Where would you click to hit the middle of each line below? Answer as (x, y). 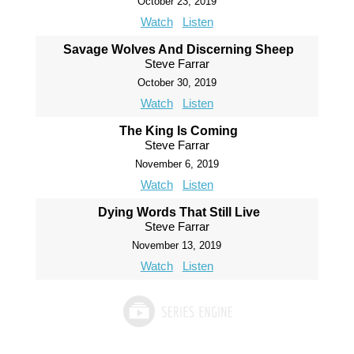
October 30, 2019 (177, 83)
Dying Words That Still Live (179, 213)
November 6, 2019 (177, 164)
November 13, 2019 (177, 246)
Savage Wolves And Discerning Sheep (179, 50)
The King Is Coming (179, 131)
